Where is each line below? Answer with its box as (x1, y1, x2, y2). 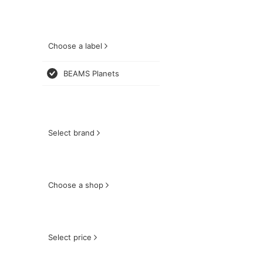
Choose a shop (48, 180, 103, 190)
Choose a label (48, 41, 102, 50)
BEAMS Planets (63, 69, 119, 78)
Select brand (48, 128, 95, 137)
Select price (48, 232, 92, 242)
